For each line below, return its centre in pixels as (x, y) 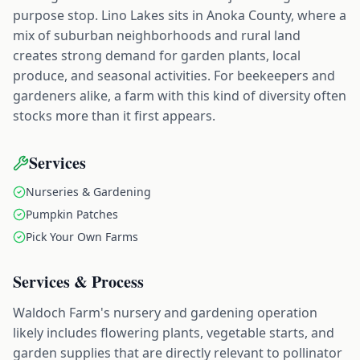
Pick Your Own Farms (82, 237)
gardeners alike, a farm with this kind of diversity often (180, 96)
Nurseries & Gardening (88, 192)
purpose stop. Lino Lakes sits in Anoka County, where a (180, 15)
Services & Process (78, 282)
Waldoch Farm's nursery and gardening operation (165, 313)
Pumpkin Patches (72, 214)
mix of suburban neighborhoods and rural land (157, 35)
